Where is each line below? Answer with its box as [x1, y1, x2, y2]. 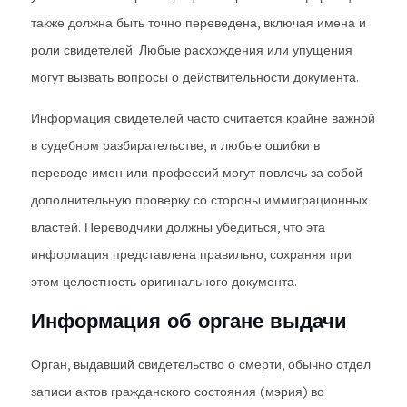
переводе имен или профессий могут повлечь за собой [31, 164, 362, 181]
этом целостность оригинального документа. [31, 273, 297, 290]
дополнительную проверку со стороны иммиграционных [31, 192, 368, 208]
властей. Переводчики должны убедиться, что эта [31, 219, 325, 235]
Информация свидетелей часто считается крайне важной [31, 110, 375, 126]
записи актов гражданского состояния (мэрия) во [31, 383, 324, 400]
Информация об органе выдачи [31, 308, 347, 333]
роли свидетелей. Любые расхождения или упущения [31, 42, 352, 58]
